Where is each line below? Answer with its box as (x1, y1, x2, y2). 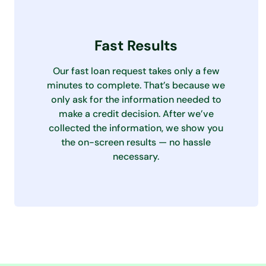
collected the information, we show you (49, 122, 224, 134)
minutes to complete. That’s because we (47, 79, 226, 91)
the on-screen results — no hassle (61, 136, 211, 148)
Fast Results (94, 36, 178, 55)
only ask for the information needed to (50, 93, 221, 106)
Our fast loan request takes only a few (52, 65, 220, 77)
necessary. (113, 150, 160, 163)
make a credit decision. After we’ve (58, 107, 214, 120)
